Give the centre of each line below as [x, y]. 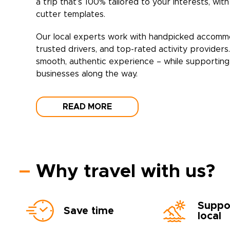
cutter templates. [71, 14]
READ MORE [87, 107]
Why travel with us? [126, 171]
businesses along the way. [87, 74]
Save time [89, 211]
